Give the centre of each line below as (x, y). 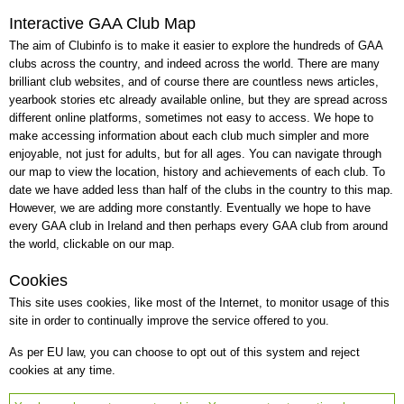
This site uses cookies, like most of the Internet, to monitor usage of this (199, 303)
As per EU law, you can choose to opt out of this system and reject (184, 352)
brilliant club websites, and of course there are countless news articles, (194, 82)
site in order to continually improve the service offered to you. (169, 321)
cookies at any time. (62, 370)
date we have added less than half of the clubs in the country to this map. (201, 190)
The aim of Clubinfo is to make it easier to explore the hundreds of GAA (196, 46)
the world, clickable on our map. (92, 244)
